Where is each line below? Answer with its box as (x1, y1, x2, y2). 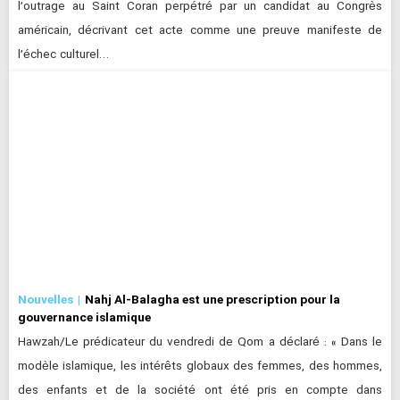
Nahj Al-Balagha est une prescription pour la (85, 292, 340, 307)
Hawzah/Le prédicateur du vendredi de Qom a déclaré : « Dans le (18, 333, 382, 353)
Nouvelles (18, 292, 73, 307)
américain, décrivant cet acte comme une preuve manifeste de (18, 21, 382, 40)
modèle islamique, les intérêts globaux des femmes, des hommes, (18, 357, 382, 377)
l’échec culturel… (18, 45, 109, 64)
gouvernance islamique (18, 310, 151, 325)
